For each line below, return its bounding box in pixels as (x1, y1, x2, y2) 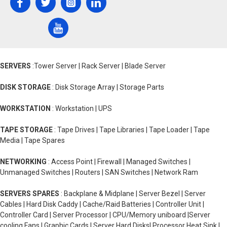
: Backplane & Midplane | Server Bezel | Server (59, 190, 206, 198)
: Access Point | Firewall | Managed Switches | (47, 158, 191, 166)
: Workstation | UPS (51, 104, 112, 112)
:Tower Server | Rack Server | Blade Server (31, 62, 166, 70)
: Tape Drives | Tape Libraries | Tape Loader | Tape (53, 126, 210, 134)
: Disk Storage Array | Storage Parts (51, 83, 164, 91)
